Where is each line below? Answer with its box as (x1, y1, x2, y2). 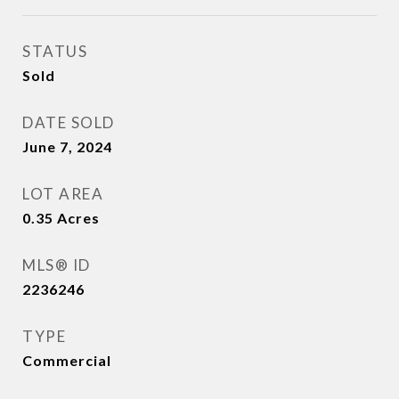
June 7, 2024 (22, 138, 112, 155)
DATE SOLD (22, 113, 115, 132)
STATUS (22, 42, 87, 61)
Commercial (22, 352, 111, 369)
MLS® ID (22, 256, 91, 274)
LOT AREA (22, 184, 103, 203)
